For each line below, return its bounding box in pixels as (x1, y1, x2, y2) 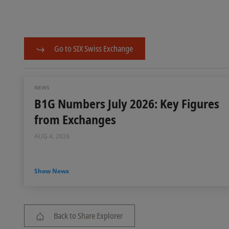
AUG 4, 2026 (34, 131, 70, 141)
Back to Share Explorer (54, 210, 123, 221)
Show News (34, 166, 69, 175)
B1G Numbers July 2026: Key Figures (34, 95, 219, 112)
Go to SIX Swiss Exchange (54, 43, 133, 54)
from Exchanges (34, 110, 116, 128)
